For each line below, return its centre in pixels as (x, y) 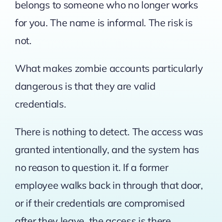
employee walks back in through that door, (109, 185)
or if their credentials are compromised (100, 203)
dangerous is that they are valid (85, 86)
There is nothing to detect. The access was (109, 132)
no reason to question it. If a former (91, 167)
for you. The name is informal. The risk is (104, 23)
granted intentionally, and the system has (107, 150)
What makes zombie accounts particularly (109, 68)
